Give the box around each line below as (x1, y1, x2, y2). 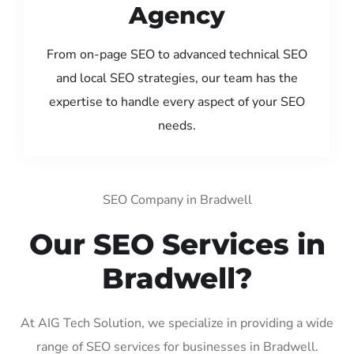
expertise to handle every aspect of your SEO (49, 92, 305, 111)
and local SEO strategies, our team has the (56, 69, 298, 87)
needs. (158, 116, 196, 134)
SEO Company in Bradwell (102, 190, 252, 209)
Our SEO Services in (28, 226, 326, 262)
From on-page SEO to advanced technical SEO (47, 45, 307, 63)
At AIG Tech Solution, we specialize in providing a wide (21, 314, 333, 332)
